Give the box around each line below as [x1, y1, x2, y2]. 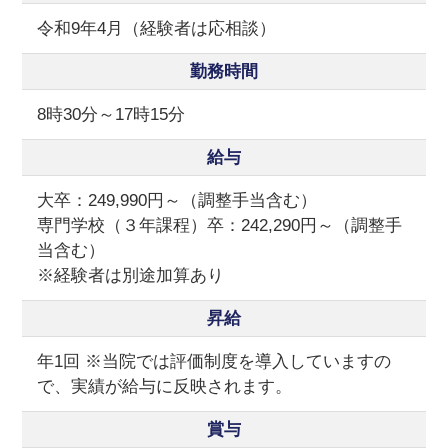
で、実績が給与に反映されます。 [37, 377, 293, 397]
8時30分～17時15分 [37, 105, 186, 125]
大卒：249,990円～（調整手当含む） [37, 191, 318, 211]
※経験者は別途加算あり [37, 266, 225, 286]
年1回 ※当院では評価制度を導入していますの [37, 352, 392, 372]
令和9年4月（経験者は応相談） [37, 19, 277, 39]
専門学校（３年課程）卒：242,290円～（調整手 [37, 216, 403, 236]
